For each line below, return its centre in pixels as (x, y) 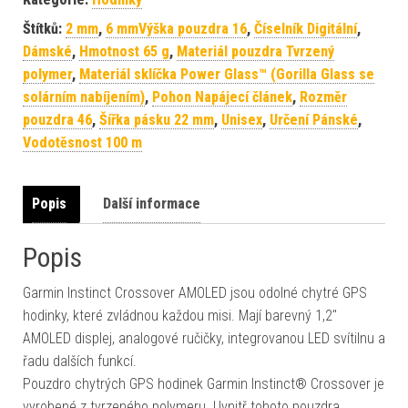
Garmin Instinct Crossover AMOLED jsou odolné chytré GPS (195, 292)
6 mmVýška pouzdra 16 (176, 28)
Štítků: (44, 28)
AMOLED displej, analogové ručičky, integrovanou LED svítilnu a (204, 338)
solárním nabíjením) (84, 97)
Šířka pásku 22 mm (157, 119)
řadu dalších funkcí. (80, 361)
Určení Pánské (314, 119)
